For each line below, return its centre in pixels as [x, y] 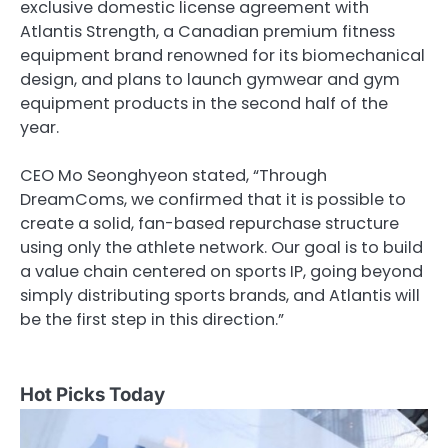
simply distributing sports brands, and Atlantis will [220, 296]
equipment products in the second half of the [204, 104]
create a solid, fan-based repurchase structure [209, 224]
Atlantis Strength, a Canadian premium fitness [207, 32]
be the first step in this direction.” [152, 320]
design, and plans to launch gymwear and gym [210, 80]
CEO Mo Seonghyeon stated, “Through [173, 176]
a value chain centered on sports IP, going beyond [221, 272]
